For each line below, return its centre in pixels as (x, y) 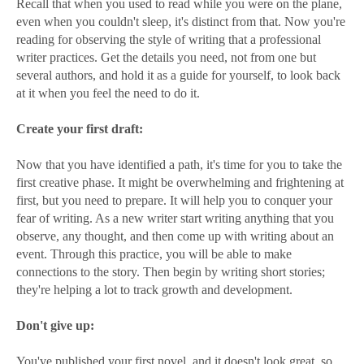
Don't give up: (55, 326)
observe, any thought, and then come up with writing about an (175, 236)
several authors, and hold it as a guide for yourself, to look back (178, 76)
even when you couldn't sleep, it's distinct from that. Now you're (181, 22)
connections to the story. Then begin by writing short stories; (171, 272)
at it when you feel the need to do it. (108, 93)
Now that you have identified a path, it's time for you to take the (179, 165)
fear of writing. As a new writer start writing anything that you (175, 219)
